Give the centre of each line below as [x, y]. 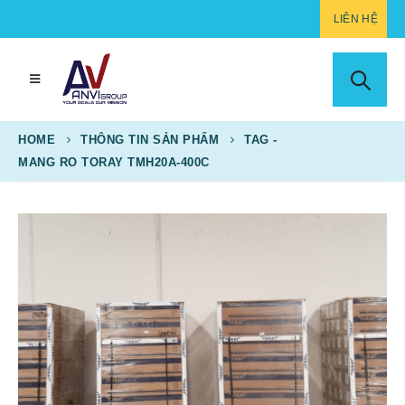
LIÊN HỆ [355, 19]
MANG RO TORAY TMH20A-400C [114, 162]
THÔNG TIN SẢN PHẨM [150, 139]
